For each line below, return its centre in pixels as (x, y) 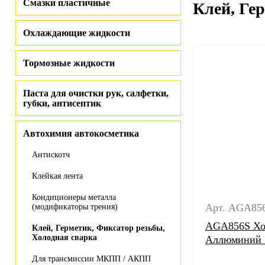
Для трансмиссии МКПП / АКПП (91, 259)
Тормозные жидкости (69, 63)
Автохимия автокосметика (81, 133)
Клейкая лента (57, 176)
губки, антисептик (62, 103)
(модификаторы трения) (75, 207)
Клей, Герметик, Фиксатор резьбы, (98, 228)
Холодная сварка (64, 237)
